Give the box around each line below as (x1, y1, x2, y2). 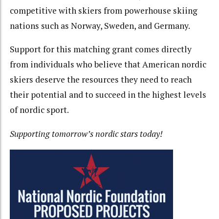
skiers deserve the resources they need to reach (10, 74, 192, 86)
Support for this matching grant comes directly (10, 44, 192, 55)
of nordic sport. (10, 104, 69, 116)
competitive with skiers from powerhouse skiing (10, 4, 197, 16)
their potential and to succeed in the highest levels (10, 89, 206, 101)
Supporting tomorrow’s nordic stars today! (10, 128, 163, 139)
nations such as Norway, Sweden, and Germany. (10, 20, 190, 31)
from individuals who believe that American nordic (10, 59, 206, 70)
